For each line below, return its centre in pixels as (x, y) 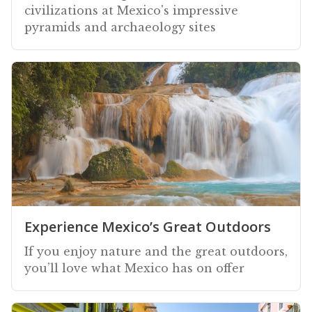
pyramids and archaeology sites (120, 27)
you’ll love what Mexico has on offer (134, 268)
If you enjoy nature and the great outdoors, (156, 251)
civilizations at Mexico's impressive (131, 10)
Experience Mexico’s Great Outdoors (148, 226)
